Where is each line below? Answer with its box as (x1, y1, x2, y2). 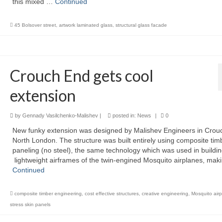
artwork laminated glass (58, 22, 112, 28)
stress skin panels (9, 202, 51, 207)
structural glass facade (115, 22, 167, 28)
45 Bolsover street (14, 22, 56, 28)
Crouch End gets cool (9, 66, 154, 85)
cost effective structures (84, 191, 139, 196)
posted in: (111, 112, 137, 118)
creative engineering (141, 191, 188, 196)
